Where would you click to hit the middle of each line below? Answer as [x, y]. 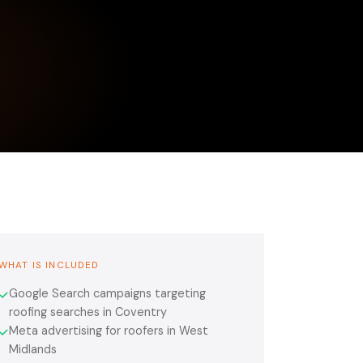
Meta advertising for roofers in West [109, 330]
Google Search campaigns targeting [107, 293]
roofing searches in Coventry [88, 312]
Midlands [33, 349]
